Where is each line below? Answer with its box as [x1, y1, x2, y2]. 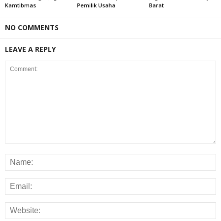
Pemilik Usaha [76, 1, 115, 9]
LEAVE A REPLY [5, 44, 56, 54]
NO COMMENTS [5, 23, 59, 32]
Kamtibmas [5, 1, 36, 9]
